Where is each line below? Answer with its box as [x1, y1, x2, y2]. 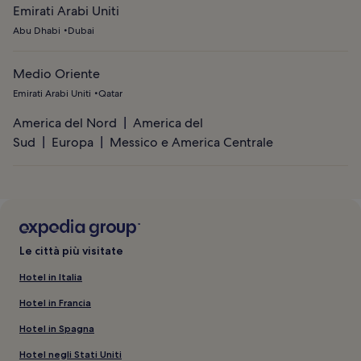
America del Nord [13, 114, 117, 131]
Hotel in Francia [19, 296, 91, 309]
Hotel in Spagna [19, 322, 94, 334]
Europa [52, 133, 93, 151]
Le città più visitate [19, 243, 123, 258]
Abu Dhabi [13, 23, 60, 37]
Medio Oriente [13, 64, 100, 82]
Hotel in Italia [19, 270, 82, 283]
